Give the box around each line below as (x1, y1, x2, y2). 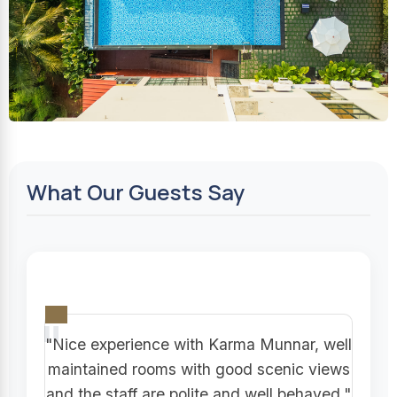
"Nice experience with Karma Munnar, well (45, 334, 352, 354)
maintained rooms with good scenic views (47, 359, 350, 378)
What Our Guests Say (27, 176, 245, 206)
